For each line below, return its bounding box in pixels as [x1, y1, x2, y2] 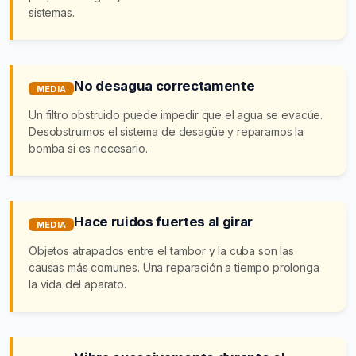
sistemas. [29, 5, 75, 19]
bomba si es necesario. [29, 141, 148, 155]
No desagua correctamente [74, 77, 255, 94]
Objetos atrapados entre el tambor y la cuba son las [29, 243, 294, 257]
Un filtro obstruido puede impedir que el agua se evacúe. [29, 107, 323, 122]
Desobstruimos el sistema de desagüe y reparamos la [29, 124, 304, 138]
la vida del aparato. [29, 277, 126, 291]
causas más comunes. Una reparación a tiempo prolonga [29, 260, 319, 274]
